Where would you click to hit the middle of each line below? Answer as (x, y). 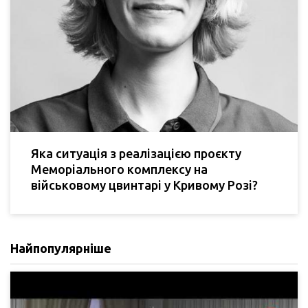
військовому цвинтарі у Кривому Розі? (144, 185)
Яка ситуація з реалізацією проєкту (136, 154)
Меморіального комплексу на (119, 169)
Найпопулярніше (61, 249)
